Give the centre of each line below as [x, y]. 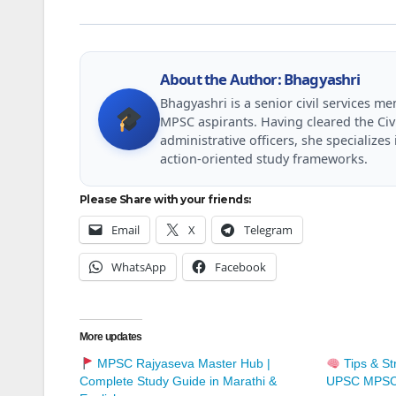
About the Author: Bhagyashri [260, 80]
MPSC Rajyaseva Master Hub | [182, 364]
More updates [111, 337]
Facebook [240, 267]
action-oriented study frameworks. [264, 159]
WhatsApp [139, 267]
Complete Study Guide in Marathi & [178, 381]
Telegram [268, 230]
